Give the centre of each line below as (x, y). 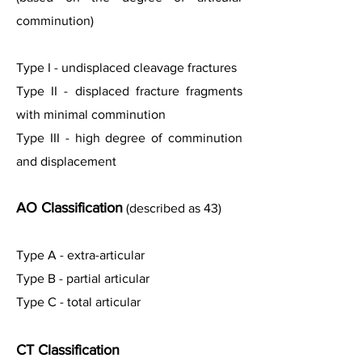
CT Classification (68, 350)
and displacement (66, 161)
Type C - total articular (78, 302)
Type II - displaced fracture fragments (129, 91)
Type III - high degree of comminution (129, 138)
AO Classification (69, 208)
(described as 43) (172, 208)
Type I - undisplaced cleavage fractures (126, 67)
